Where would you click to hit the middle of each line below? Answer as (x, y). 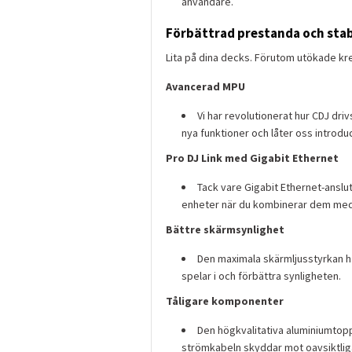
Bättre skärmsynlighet (225, 230)
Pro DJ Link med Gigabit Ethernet (252, 158)
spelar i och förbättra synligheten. (261, 276)
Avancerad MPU (205, 87)
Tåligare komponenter (225, 301)
